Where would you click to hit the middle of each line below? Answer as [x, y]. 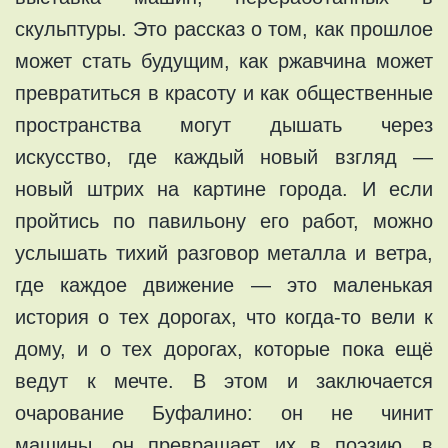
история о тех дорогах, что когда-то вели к [224, 316]
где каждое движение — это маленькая [224, 284]
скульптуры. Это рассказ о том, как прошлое [224, 28]
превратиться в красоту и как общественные [224, 92]
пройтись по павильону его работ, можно [224, 220]
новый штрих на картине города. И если [224, 188]
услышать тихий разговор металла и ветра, [224, 252]
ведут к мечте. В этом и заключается [224, 380]
